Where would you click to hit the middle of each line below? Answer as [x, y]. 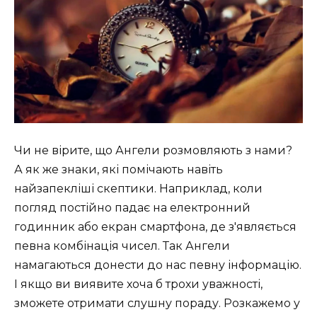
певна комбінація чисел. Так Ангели [122, 246]
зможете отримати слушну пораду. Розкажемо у [157, 303]
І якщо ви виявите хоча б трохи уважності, [138, 284]
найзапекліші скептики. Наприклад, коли [138, 188]
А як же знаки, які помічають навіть [119, 169]
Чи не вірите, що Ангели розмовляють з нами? [153, 150]
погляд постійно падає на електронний [132, 207]
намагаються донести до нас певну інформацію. [158, 265]
